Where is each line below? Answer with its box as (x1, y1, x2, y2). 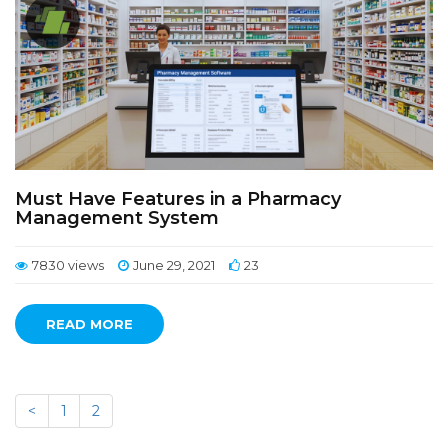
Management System (15, 207, 219, 229)
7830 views (32, 257, 104, 273)
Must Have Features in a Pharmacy (15, 188, 341, 210)
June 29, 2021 (133, 257, 215, 273)
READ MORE (46, 316, 133, 332)
